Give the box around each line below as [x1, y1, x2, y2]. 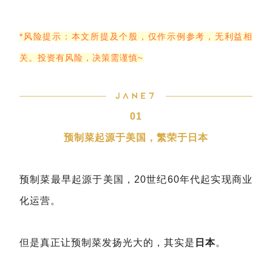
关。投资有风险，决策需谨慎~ [19, 53, 143, 63]
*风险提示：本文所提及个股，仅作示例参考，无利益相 [19, 32, 253, 42]
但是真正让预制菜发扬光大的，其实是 [19, 237, 195, 248]
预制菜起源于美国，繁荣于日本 [64, 132, 208, 143]
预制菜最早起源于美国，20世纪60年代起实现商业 [19, 174, 253, 185]
